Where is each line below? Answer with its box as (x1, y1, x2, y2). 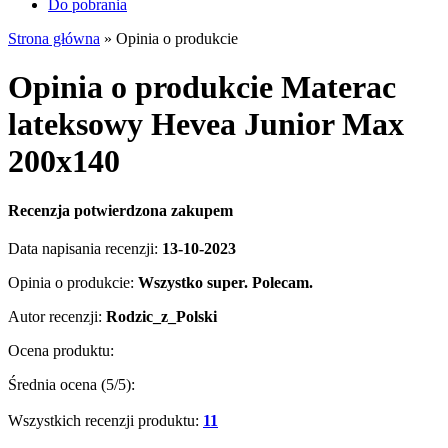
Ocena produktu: (8, 341, 114, 359)
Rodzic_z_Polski (106, 307, 217, 325)
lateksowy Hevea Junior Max (8, 106, 404, 143)
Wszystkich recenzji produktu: (8, 411, 203, 429)
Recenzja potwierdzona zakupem (8, 201, 233, 219)
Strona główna (8, 30, 100, 47)
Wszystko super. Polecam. (138, 273, 313, 291)
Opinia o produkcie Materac (8, 69, 396, 106)
